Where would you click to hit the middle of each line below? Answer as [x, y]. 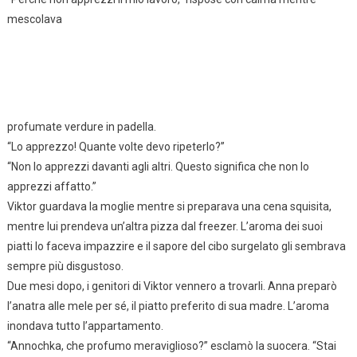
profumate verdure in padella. [81, 126]
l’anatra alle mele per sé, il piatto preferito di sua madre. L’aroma [168, 306]
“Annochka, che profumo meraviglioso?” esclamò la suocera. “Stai [171, 345]
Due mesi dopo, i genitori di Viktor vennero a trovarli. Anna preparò [172, 286]
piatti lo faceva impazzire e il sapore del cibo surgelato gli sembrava [176, 246]
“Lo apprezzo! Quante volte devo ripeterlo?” [116, 146]
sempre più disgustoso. [65, 266]
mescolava [34, 19]
